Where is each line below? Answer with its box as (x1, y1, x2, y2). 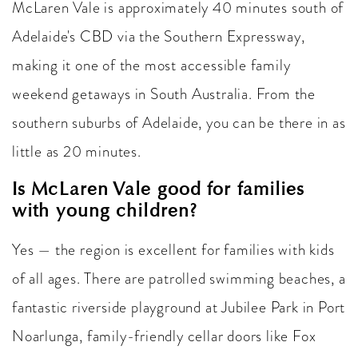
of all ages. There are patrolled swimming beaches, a (12, 267, 346, 289)
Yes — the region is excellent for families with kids (12, 238, 335, 261)
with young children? (12, 198, 198, 221)
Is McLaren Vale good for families (12, 177, 305, 200)
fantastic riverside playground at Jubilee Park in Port (12, 296, 346, 318)
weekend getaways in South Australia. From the (12, 82, 316, 105)
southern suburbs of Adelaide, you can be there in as (12, 111, 346, 133)
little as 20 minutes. (12, 140, 141, 162)
